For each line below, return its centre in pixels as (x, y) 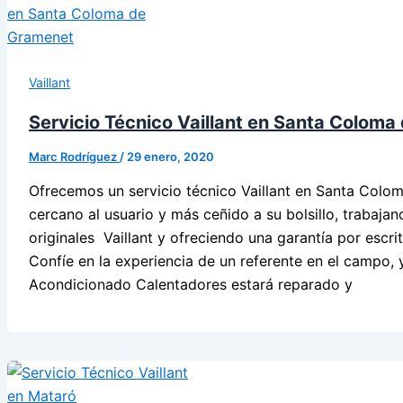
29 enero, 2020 (170, 157)
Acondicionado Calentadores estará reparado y (191, 285)
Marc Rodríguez (74, 157)
